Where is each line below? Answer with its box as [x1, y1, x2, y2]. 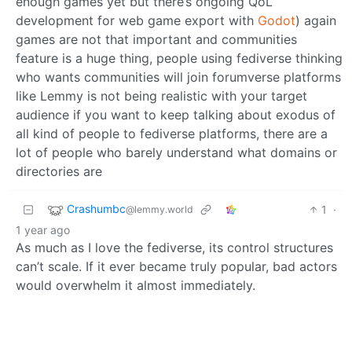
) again [295, 13, 336, 29]
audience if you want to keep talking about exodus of [16, 107, 335, 123]
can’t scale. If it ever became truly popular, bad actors [16, 258, 337, 275]
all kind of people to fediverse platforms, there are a [16, 126, 328, 142]
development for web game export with [16, 13, 258, 29]
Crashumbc [67, 202, 126, 216]
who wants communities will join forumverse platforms [16, 69, 341, 86]
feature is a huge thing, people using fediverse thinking [16, 50, 343, 67]
